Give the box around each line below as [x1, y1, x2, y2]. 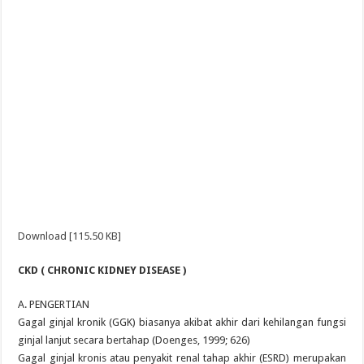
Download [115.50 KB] [18, 230, 122, 242]
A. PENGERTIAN [18, 298, 90, 310]
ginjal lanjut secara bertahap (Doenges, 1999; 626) [18, 334, 251, 346]
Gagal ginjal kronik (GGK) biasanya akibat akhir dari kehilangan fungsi [18, 316, 346, 328]
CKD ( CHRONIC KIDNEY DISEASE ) [18, 264, 187, 276]
